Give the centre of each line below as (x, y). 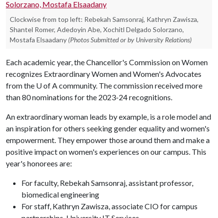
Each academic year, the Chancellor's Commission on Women (107, 62)
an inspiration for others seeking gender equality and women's (108, 128)
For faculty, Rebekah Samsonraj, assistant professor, (107, 183)
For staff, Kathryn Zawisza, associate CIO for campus (109, 206)
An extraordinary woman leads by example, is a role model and (109, 117)
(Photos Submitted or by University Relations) (130, 40)
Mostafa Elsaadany (38, 40)
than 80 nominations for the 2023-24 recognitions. (89, 97)
